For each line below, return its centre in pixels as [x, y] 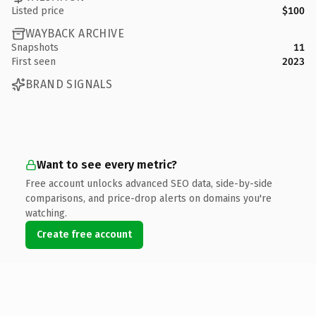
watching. [46, 213]
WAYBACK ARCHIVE [75, 34]
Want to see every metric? [107, 164]
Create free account [84, 234]
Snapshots [35, 47]
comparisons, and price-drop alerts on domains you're [148, 198]
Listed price [38, 11]
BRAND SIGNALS [69, 84]
